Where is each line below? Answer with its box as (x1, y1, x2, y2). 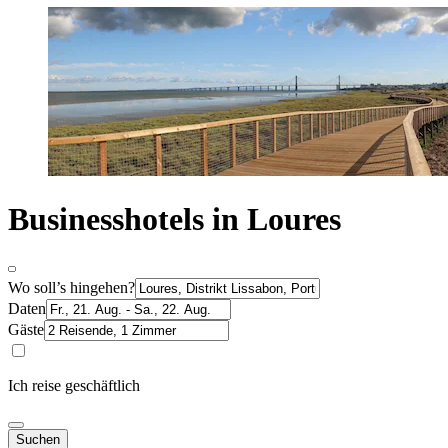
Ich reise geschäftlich (8, 376, 140, 394)
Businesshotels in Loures (8, 201, 341, 238)
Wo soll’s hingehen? (8, 278, 135, 296)
